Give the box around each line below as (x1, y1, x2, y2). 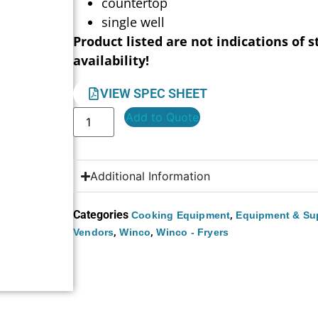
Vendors (73, 226, 114, 238)
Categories (73, 208, 129, 222)
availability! (73, 51, 150, 69)
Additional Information (90, 169, 211, 184)
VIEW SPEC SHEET (100, 86, 208, 102)
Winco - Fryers (156, 226, 229, 238)
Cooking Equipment (131, 209, 231, 221)
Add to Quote (126, 110, 199, 125)
